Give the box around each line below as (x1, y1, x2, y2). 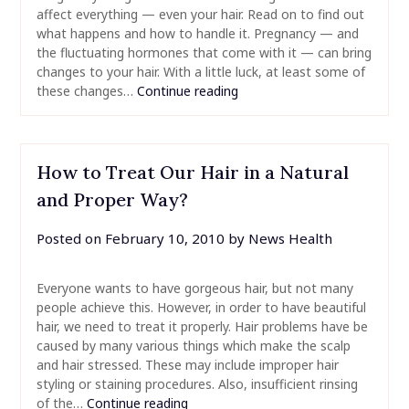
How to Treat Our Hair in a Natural (36, 161, 349, 184)
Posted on (36, 229, 105, 248)
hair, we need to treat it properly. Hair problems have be (36, 318, 368, 336)
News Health (247, 229, 332, 248)
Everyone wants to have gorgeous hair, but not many (36, 279, 353, 298)
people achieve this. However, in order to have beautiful (36, 299, 366, 317)
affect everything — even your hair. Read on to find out (36, 5, 364, 24)
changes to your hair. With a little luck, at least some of (36, 63, 365, 81)
